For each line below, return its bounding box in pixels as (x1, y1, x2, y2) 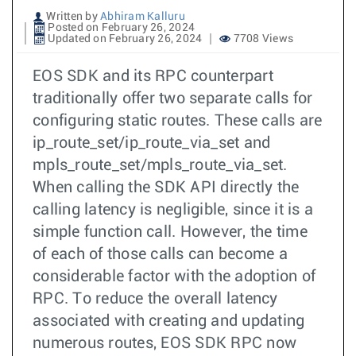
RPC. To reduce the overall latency (33, 291, 278, 307)
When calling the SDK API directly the (33, 180, 300, 195)
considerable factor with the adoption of (33, 269, 315, 284)
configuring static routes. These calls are (33, 113, 323, 129)
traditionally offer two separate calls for (33, 91, 313, 106)
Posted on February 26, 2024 (45, 22, 195, 33)
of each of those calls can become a (33, 246, 288, 262)
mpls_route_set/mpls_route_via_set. (33, 157, 288, 173)
